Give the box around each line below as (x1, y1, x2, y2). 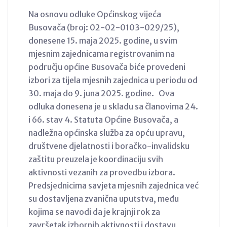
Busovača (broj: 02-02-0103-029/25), (28, 22, 179, 32)
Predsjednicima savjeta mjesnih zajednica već (28, 180, 199, 191)
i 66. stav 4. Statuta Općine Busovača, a (28, 114, 178, 125)
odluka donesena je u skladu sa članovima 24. (28, 101, 198, 111)
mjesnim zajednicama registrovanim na (28, 48, 175, 59)
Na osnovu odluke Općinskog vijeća (28, 9, 161, 19)
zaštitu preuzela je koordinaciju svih (28, 154, 163, 164)
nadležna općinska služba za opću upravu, (28, 127, 185, 138)
